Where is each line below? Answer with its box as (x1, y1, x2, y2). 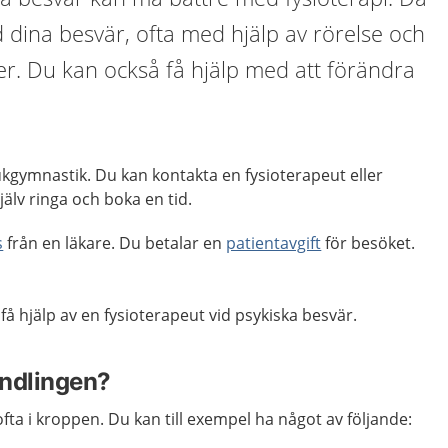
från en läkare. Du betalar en (3, 232, 227, 254)
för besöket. (321, 232, 416, 254)
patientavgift (226, 232, 322, 254)
